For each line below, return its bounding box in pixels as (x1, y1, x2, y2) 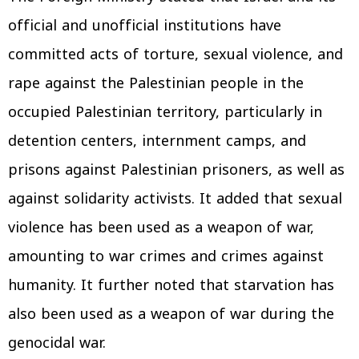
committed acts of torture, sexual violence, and (8, 41, 343, 68)
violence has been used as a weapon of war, (8, 214, 314, 241)
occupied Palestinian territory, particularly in (8, 99, 322, 126)
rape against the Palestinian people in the (8, 70, 304, 97)
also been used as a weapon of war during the (8, 301, 334, 328)
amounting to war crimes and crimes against (8, 243, 324, 270)
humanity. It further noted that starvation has (8, 272, 334, 299)
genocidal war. (8, 329, 106, 357)
